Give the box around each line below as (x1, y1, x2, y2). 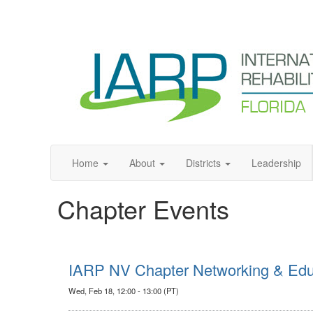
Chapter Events (57, 191, 229, 226)
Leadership (252, 156, 301, 170)
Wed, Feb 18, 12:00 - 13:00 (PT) (68, 285, 179, 296)
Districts (186, 156, 221, 170)
